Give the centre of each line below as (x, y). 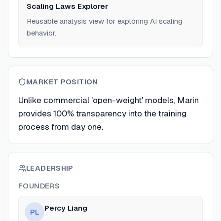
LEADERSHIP (50, 168)
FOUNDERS (39, 186)
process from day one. (61, 127)
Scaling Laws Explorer (67, 6)
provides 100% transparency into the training (102, 113)
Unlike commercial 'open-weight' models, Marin (109, 100)
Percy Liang (66, 208)
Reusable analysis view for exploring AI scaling (105, 21)
